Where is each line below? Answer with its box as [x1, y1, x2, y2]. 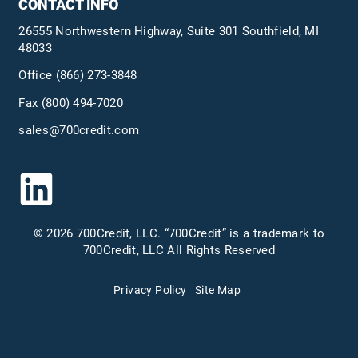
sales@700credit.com [18, 123, 140, 138]
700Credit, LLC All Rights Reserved [82, 242, 276, 257]
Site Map [194, 284, 241, 296]
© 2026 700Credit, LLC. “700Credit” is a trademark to [33, 225, 325, 241]
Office [18, 68, 56, 83]
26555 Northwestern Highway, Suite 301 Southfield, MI [18, 23, 320, 38]
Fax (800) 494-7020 [18, 95, 123, 110]
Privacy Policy [113, 284, 187, 296]
